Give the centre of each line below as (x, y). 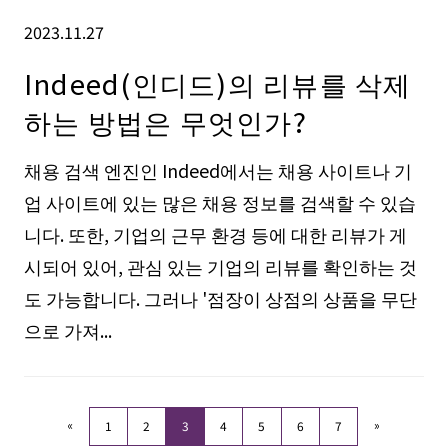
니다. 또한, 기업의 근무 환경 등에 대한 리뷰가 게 (215, 234)
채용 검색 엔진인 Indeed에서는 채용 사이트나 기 (217, 170)
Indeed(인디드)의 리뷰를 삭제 (217, 83)
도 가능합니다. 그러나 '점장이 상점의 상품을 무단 (220, 298)
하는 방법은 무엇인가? (165, 121)
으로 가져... (67, 330)
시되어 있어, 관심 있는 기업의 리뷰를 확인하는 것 (220, 266)
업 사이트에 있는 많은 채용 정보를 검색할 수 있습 (219, 202)
